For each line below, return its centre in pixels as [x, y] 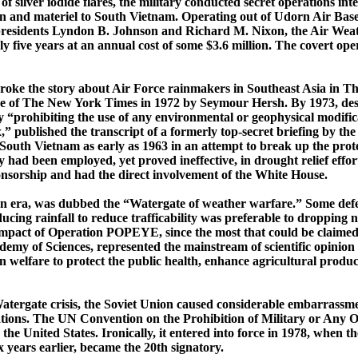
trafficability [164, 218]
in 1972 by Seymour [196, 103]
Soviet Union [139, 304]
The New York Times [82, 103]
